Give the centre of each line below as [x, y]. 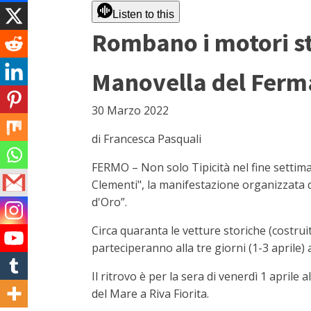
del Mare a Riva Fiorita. [150, 294]
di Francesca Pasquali [146, 139]
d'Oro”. [109, 202]
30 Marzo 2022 [130, 110]
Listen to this [143, 14]
